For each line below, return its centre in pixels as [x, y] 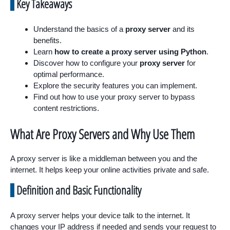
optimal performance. [69, 74]
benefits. [47, 40]
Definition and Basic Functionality [79, 190]
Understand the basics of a [79, 29]
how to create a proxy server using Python [130, 52]
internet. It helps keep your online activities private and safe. [110, 169]
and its [183, 29]
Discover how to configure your [87, 63]
